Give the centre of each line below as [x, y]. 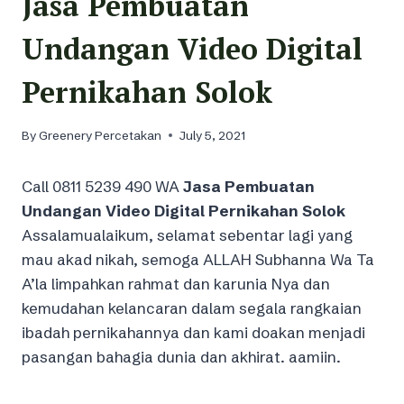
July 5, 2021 [213, 135]
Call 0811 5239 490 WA [102, 186]
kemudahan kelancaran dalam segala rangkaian [192, 308]
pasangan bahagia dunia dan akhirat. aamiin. [181, 356]
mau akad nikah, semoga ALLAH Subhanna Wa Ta [198, 259]
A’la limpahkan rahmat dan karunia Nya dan [176, 283]
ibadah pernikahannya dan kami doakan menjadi [193, 332]
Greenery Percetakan [101, 135]
